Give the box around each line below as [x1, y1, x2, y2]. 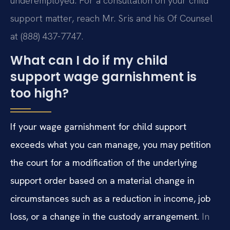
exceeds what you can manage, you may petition [10, 139, 211, 151]
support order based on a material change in [10, 175, 195, 187]
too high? [10, 85, 69, 102]
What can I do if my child [10, 52, 168, 69]
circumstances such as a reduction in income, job [10, 193, 210, 205]
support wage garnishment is [10, 68, 197, 86]
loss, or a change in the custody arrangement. [10, 210, 199, 223]
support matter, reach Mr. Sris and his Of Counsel [10, 12, 213, 25]
